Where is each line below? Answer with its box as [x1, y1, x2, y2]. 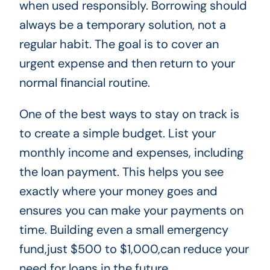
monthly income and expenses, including [19, 145, 243, 161]
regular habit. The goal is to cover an [19, 36, 219, 52]
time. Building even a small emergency [19, 222, 228, 238]
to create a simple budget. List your [19, 125, 216, 142]
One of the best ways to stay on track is [19, 106, 239, 122]
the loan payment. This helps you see [19, 164, 224, 180]
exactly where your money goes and [19, 183, 218, 199]
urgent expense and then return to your [19, 55, 235, 72]
